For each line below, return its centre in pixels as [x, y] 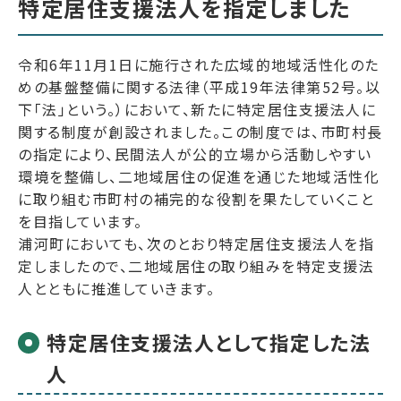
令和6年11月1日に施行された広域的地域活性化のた [199, 64]
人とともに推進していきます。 [116, 288]
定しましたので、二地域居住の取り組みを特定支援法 [196, 266]
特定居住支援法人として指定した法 [209, 342]
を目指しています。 [81, 221]
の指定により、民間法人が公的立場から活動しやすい [195, 154]
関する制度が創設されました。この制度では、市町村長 [200, 132]
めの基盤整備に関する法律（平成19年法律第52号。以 [199, 87]
